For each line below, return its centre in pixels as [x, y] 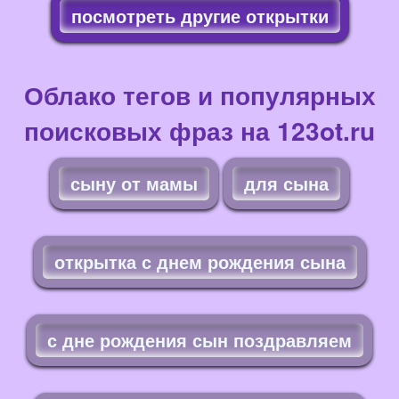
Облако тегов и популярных [199, 95]
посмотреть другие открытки [199, 16]
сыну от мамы [134, 183]
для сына [286, 183]
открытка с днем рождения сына [199, 262]
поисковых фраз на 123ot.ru [199, 131]
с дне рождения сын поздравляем [199, 340]
